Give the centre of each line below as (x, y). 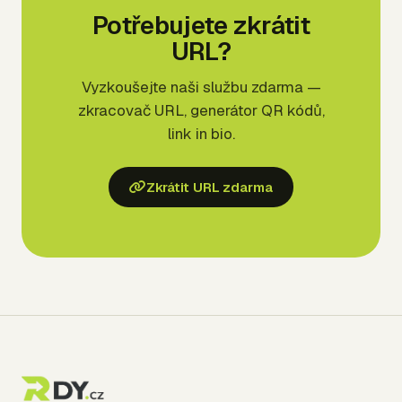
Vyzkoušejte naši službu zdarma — (201, 87)
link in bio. (201, 134)
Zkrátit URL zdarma (210, 188)
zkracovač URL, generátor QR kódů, (201, 111)
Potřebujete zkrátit (201, 26)
